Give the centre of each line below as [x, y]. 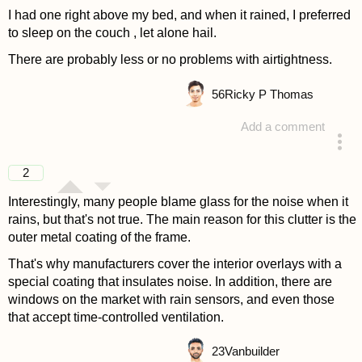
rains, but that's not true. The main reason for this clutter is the [182, 219]
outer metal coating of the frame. [99, 237]
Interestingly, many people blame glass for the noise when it [178, 202]
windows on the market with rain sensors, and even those [171, 300]
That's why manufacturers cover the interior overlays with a [175, 264]
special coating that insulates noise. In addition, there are [170, 282]
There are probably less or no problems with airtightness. [170, 60]
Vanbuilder [252, 352]
